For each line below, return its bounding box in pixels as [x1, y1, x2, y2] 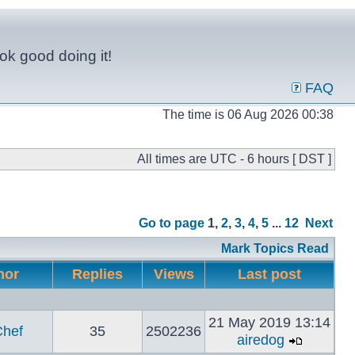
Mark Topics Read [221, 242, 329, 255]
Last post [234, 266, 305, 282]
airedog [236, 332, 284, 348]
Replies [68, 266, 127, 282]
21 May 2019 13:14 [208, 315, 330, 330]
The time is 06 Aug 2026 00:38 [162, 108, 334, 121]
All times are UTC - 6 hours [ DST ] [137, 152, 331, 166]
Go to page [139, 216, 204, 230]
